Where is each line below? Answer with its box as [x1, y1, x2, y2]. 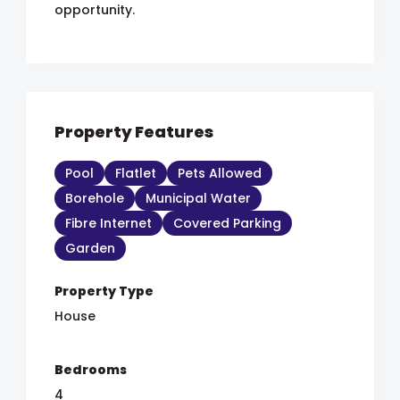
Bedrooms [54, 361, 127, 379]
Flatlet [115, 164, 156, 182]
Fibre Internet [65, 214, 152, 232]
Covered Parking [173, 214, 281, 232]
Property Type [54, 282, 154, 300]
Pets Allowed [178, 164, 262, 182]
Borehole [65, 189, 124, 207]
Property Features [54, 121, 213, 143]
